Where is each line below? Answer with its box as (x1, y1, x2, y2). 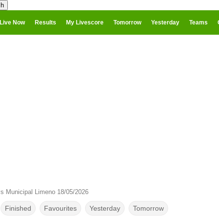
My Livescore (66, 19, 104, 26)
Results (35, 19, 56, 26)
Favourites (44, 204, 77, 212)
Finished (4, 204, 31, 212)
